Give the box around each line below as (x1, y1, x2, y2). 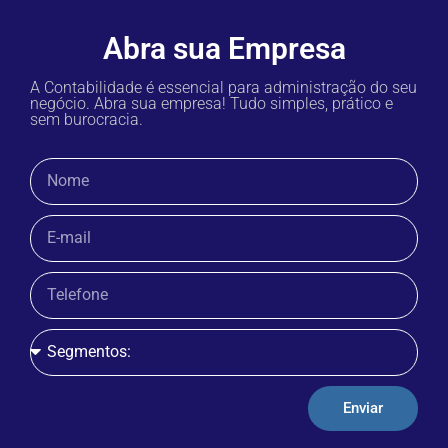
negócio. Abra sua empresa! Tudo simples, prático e (30, 93, 393, 113)
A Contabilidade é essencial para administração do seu (30, 77, 417, 97)
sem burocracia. (30, 109, 143, 129)
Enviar (343, 398, 383, 417)
